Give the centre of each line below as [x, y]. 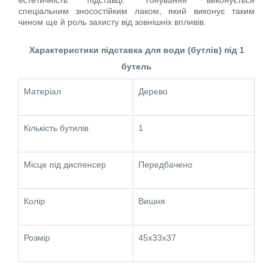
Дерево [153, 91]
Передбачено [165, 164]
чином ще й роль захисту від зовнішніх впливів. [112, 22]
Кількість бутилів [56, 128]
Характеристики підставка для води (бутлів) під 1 [136, 50]
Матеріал [42, 91]
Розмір [37, 237]
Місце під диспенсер [65, 164]
